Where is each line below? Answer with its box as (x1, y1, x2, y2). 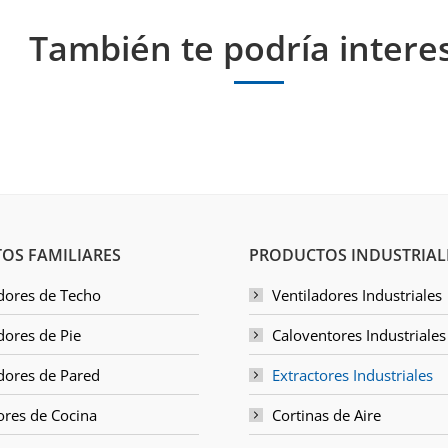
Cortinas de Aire (272, 405, 381, 426)
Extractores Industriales (272, 365, 433, 386)
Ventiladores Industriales (272, 285, 442, 306)
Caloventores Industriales (272, 325, 446, 346)
